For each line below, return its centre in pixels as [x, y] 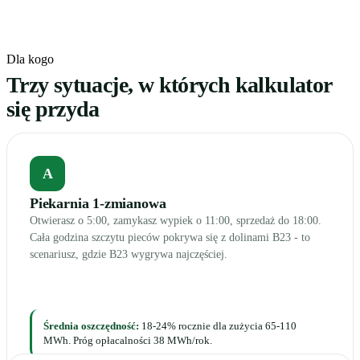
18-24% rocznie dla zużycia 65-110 [218, 326]
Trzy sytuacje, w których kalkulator [169, 85]
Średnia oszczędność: [91, 326]
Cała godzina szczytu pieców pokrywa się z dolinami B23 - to [170, 237]
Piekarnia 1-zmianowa [98, 203]
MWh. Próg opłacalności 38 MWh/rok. [128, 340]
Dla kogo [30, 59]
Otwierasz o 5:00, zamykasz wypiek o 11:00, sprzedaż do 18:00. [176, 221]
